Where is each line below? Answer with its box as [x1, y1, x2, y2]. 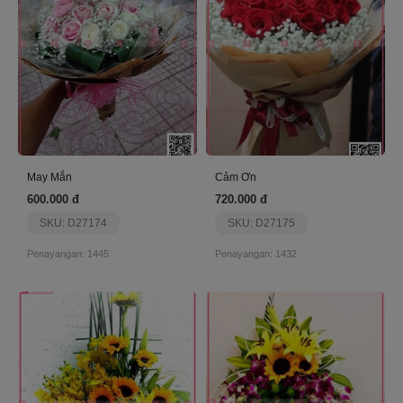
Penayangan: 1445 [27, 247, 109, 259]
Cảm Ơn [215, 170, 256, 184]
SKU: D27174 [40, 216, 107, 229]
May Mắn [27, 170, 72, 184]
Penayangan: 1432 [215, 247, 297, 259]
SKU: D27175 [228, 216, 295, 229]
